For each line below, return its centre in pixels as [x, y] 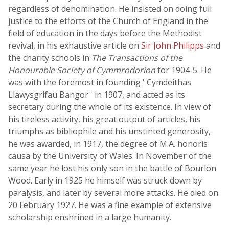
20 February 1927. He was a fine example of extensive [110, 205]
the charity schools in [50, 58]
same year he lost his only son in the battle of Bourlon [112, 168]
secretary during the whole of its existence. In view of [110, 107]
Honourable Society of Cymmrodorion [82, 70]
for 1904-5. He [184, 70]
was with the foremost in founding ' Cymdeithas [100, 82]
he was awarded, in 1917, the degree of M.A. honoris [108, 144]
